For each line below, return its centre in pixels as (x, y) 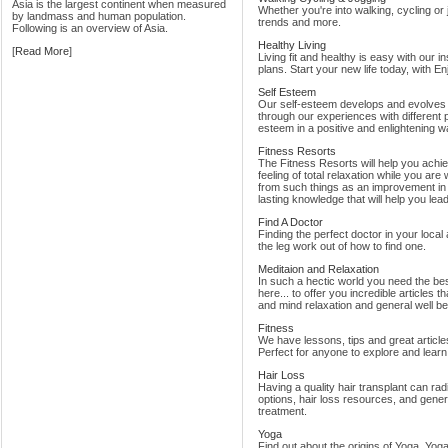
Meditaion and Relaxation (318, 269)
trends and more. (299, 22)
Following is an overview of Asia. (90, 27)
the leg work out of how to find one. (342, 246)
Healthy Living (292, 45)
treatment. (282, 411)
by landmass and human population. (99, 15)
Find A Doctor (290, 222)
